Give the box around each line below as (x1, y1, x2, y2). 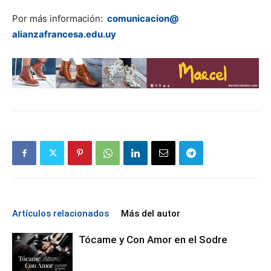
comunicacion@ (107, 13, 178, 25)
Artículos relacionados (12, 208, 109, 220)
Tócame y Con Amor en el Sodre (79, 233, 227, 246)
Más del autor (121, 208, 180, 220)
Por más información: (12, 13, 105, 25)
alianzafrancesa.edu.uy (12, 28, 116, 41)
